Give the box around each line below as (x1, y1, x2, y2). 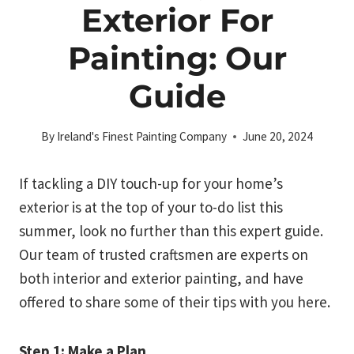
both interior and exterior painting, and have (19, 269, 303, 288)
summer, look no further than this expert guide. (19, 221, 323, 241)
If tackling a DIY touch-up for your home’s (19, 174, 283, 194)
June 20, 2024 (243, 129, 314, 145)
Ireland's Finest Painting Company (57, 129, 228, 145)
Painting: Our (67, 39, 287, 78)
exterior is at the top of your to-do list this (19, 198, 283, 217)
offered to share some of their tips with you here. (19, 292, 330, 312)
